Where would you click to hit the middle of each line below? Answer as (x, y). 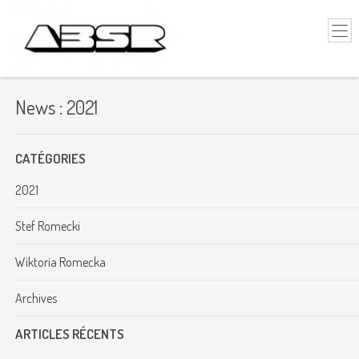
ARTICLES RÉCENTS (69, 333)
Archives (36, 298)
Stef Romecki (47, 226)
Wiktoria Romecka (60, 262)
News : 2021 (56, 107)
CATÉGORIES (50, 158)
